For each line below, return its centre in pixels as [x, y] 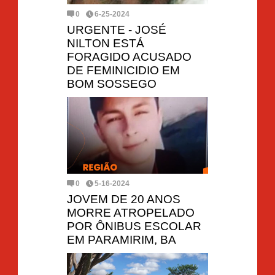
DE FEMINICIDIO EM [123, 70]
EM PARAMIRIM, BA [122, 239]
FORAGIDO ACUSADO [129, 56]
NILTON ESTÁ [106, 43]
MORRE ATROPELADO [131, 212]
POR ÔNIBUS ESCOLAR [134, 226]
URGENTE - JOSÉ [117, 29]
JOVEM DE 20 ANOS [124, 199]
